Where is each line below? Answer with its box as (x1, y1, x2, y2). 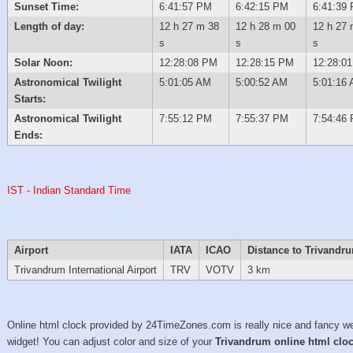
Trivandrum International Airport (13, 263, 157, 276)
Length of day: (13, 20, 84, 32)
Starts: (13, 92, 46, 105)
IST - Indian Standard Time (7, 184, 132, 196)
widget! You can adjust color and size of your (7, 335, 216, 347)
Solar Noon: (13, 56, 72, 69)
